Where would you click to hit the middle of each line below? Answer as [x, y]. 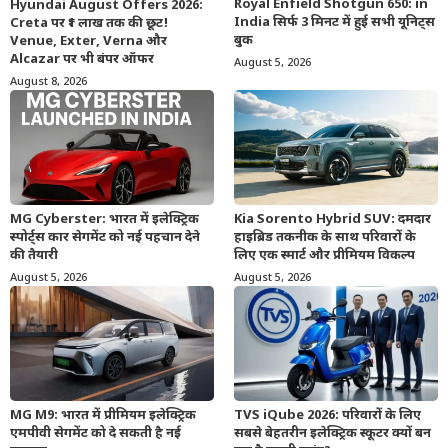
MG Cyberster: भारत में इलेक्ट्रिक [104, 219]
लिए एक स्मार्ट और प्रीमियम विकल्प [324, 255]
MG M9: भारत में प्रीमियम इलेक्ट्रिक [103, 415]
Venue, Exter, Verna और [88, 42]
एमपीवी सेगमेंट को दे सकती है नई [95, 433]
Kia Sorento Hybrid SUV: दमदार [332, 219]
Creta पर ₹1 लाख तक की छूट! [89, 24]
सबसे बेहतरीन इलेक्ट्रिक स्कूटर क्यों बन [332, 433]
